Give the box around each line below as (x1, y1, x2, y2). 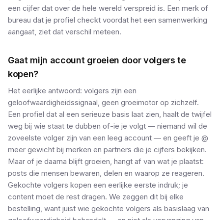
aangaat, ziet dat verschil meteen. (8, 27, 121, 36)
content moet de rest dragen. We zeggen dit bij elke (8, 192, 184, 201)
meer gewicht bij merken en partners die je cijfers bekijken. (8, 145, 207, 154)
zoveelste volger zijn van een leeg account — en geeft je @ (8, 133, 208, 142)
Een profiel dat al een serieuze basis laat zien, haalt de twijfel (8, 110, 212, 119)
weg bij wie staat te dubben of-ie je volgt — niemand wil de (8, 121, 207, 131)
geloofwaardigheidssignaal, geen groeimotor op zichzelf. (8, 98, 199, 107)
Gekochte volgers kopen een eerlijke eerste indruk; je (8, 180, 188, 190)
